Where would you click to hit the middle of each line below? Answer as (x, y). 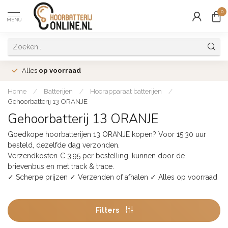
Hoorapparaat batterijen (126, 91)
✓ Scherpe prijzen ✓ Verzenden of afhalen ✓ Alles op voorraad (112, 177)
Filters (108, 210)
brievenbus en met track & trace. (61, 166)
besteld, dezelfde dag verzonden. (64, 145)
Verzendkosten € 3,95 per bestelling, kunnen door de (96, 156)
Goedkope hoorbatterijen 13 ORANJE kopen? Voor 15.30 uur (107, 134)
